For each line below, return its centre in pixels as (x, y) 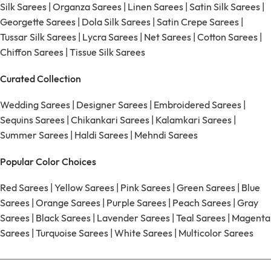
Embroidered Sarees (198, 105)
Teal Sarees (201, 218)
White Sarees (143, 233)
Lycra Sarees (110, 37)
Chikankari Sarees (110, 120)
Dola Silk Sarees (116, 22)
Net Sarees (167, 37)
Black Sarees (63, 218)
